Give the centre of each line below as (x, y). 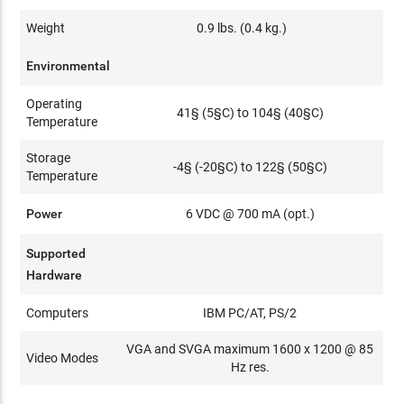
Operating (55, 104)
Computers (58, 313)
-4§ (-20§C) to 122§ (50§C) (250, 167)
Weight (46, 28)
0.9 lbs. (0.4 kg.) (241, 28)
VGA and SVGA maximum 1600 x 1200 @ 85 (250, 349)
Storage (49, 158)
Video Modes (63, 358)
